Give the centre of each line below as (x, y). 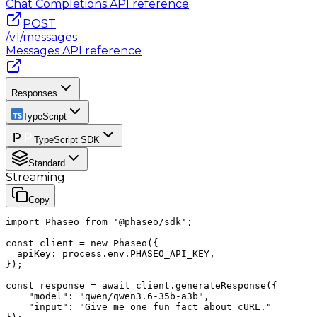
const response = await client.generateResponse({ (142, 286)
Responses (34, 93)
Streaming (35, 178)
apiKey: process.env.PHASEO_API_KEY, (110, 254)
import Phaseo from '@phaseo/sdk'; (99, 222)
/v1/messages (41, 38)
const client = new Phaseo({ (82, 243)
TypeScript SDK (67, 140)
